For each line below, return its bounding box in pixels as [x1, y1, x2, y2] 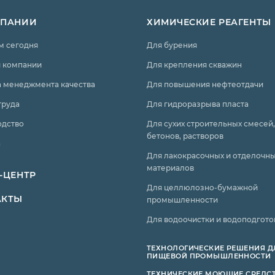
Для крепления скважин [147, 60, 242, 69]
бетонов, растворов [147, 131, 223, 141]
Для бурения [147, 40, 197, 50]
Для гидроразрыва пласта [147, 99, 249, 109]
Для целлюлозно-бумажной [147, 182, 258, 192]
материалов [147, 163, 194, 172]
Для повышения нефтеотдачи [147, 79, 263, 89]
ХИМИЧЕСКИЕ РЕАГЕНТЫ [147, 16, 271, 28]
